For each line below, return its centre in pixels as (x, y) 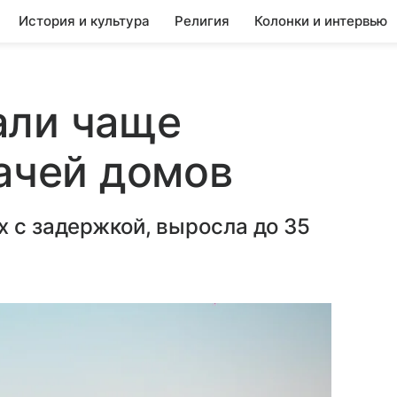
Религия (202, 21)
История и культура (84, 21)
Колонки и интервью (321, 21)
